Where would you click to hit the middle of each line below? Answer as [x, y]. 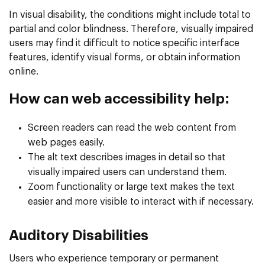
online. [24, 71]
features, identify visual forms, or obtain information [125, 57]
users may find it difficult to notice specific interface [124, 43]
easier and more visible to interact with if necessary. [141, 201]
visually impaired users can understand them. [127, 172]
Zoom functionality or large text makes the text [131, 187]
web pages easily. [66, 142]
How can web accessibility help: [119, 99]
